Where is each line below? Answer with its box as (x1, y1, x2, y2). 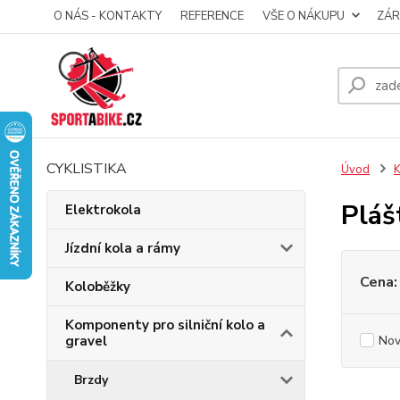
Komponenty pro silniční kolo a (65, 316, 265, 334)
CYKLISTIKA (46, 159, 127, 179)
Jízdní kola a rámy (65, 239, 180, 257)
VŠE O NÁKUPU (262, 8, 345, 24)
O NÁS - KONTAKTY (54, 8, 162, 24)
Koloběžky (65, 278, 130, 296)
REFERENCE (180, 8, 244, 24)
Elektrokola (65, 201, 141, 219)
